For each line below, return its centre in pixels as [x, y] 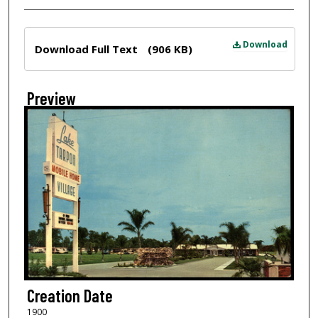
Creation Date [70, 295]
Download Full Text [87, 49]
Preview [51, 98]
